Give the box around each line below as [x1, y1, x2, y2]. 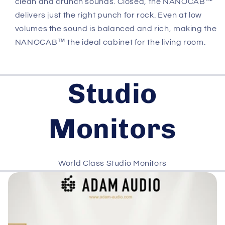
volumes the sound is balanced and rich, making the [15, 24, 217, 33]
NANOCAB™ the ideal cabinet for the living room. [15, 38, 206, 46]
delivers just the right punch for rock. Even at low [15, 11, 202, 19]
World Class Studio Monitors [58, 159, 167, 167]
